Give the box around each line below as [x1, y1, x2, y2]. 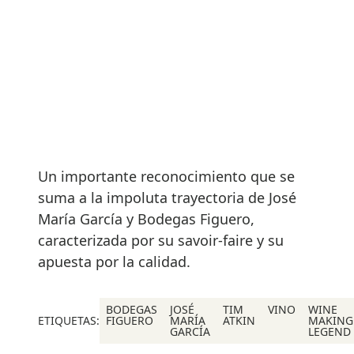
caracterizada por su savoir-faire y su [38, 230, 284, 250]
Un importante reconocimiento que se [38, 166, 295, 186]
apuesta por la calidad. [38, 251, 190, 271]
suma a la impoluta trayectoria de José [38, 187, 296, 207]
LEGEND [308, 323, 351, 339]
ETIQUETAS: [38, 312, 100, 328]
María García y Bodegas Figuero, [38, 209, 254, 228]
